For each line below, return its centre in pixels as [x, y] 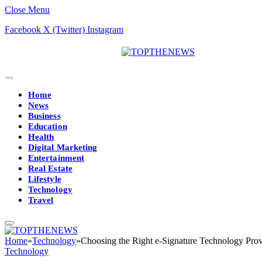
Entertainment [56, 158]
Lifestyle [45, 179]
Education [48, 126]
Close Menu [27, 10]
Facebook [23, 30]
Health [41, 137]
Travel [41, 200]
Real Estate [50, 168]
